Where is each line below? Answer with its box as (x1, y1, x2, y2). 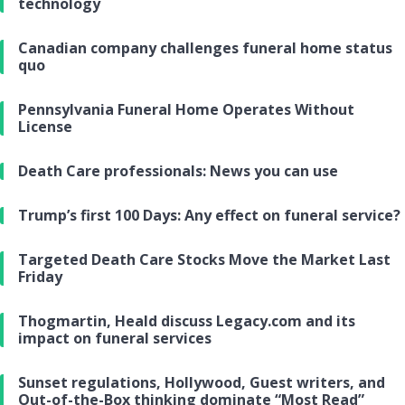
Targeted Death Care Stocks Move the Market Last (18, 250, 391, 270)
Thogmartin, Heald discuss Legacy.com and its (18, 311, 355, 332)
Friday (18, 267, 62, 287)
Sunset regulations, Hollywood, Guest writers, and (18, 372, 385, 393)
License (18, 117, 72, 137)
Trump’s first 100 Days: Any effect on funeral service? (18, 205, 400, 226)
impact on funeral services (18, 328, 212, 349)
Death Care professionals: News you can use (18, 161, 338, 182)
